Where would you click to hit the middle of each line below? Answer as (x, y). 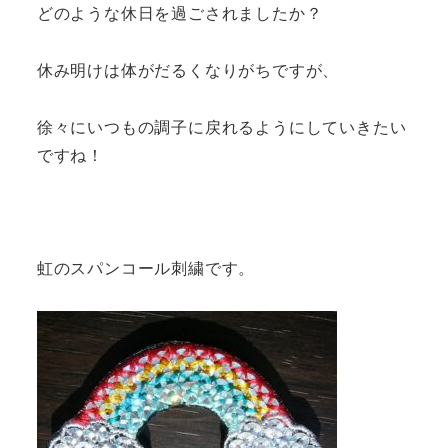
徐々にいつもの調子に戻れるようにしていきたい (221, 126)
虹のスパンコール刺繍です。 (146, 268)
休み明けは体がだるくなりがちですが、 (188, 69)
